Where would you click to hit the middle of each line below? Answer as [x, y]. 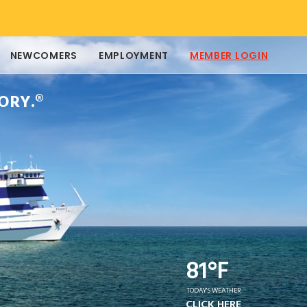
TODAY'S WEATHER [214, 291]
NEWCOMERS [44, 56]
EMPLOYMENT [133, 56]
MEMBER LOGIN [229, 56]
